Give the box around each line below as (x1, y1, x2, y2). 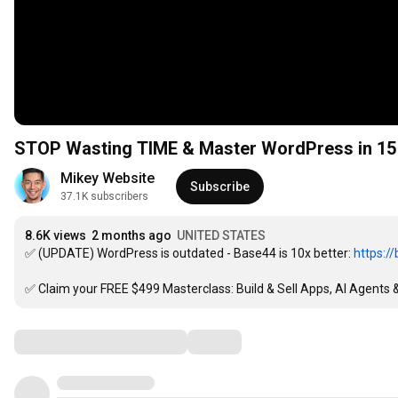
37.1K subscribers (60, 190, 148, 203)
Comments (13, 330, 102, 353)
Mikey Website (60, 170, 155, 187)
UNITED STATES (177, 228, 266, 243)
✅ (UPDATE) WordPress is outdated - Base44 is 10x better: (25, 246, 354, 261)
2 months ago (92, 228, 171, 243)
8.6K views (25, 228, 86, 243)
